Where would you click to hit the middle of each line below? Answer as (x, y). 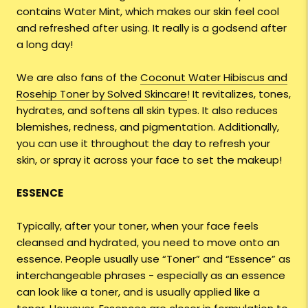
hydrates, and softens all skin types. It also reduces (147, 111)
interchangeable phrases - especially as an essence (151, 276)
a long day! (45, 45)
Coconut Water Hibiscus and (214, 78)
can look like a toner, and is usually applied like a (138, 292)
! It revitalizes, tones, (239, 94)
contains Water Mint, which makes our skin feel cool (148, 12)
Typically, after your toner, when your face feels (137, 226)
